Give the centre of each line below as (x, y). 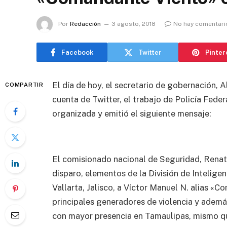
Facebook (77, 52)
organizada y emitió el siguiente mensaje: (132, 113)
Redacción (85, 24)
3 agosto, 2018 (134, 24)
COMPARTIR (24, 85)
